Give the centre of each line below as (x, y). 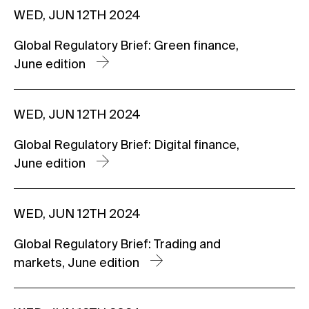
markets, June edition (78, 262)
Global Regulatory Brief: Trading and (117, 244)
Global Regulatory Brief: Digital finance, (127, 144)
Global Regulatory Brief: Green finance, (126, 45)
